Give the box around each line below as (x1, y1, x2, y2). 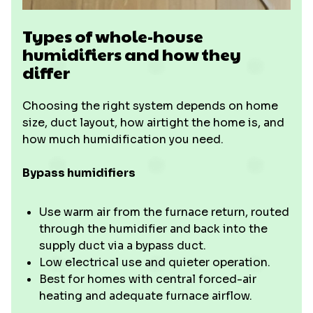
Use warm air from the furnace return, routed (39, 205, 289, 219)
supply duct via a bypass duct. (39, 238, 206, 253)
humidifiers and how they (22, 42, 241, 66)
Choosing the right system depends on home (22, 99, 278, 113)
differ (22, 60, 70, 84)
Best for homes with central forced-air (39, 272, 256, 286)
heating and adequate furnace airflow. (39, 289, 252, 303)
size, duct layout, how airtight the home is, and (22, 115, 284, 130)
